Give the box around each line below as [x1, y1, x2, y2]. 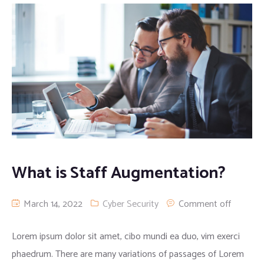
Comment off [179, 196, 231, 213]
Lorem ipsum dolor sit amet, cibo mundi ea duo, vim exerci [12, 229, 240, 245]
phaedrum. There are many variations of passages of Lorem [12, 246, 244, 263]
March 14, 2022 [21, 196, 82, 213]
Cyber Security [103, 196, 159, 213]
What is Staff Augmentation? [12, 160, 226, 187]
